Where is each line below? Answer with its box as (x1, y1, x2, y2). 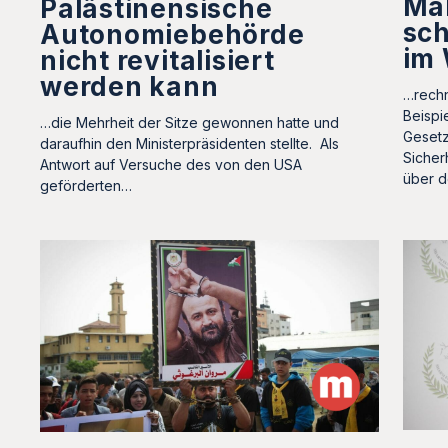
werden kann (40, 70, 219, 102)
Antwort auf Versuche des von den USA (40, 155, 302, 173)
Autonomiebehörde (40, 18, 305, 50)
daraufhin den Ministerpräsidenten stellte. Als (40, 134, 339, 152)
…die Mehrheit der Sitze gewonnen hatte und (40, 113, 339, 131)
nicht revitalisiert (40, 44, 275, 76)
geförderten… (40, 176, 132, 194)
